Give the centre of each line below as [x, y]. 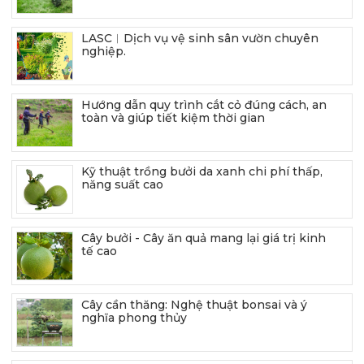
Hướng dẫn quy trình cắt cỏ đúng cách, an [204, 104]
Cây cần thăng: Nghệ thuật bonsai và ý [194, 304]
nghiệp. [104, 51]
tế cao [99, 251]
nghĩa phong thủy [134, 317]
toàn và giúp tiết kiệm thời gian [173, 117]
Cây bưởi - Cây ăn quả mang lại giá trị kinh [204, 238]
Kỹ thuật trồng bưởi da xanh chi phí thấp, [202, 171]
